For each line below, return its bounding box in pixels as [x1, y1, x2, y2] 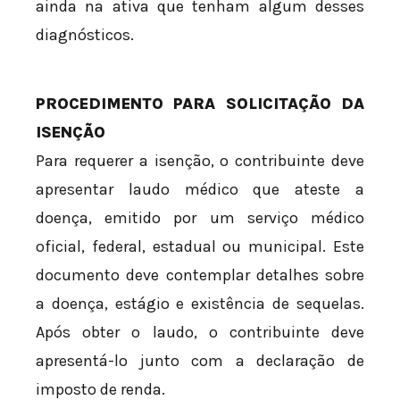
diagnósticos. [36, 25, 134, 46]
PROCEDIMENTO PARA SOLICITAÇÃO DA [36, 94, 364, 114]
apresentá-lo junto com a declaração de [36, 351, 364, 371]
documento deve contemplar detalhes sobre [36, 265, 364, 286]
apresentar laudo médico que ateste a [36, 179, 364, 200]
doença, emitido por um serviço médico [36, 208, 364, 229]
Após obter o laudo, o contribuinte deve [36, 322, 364, 343]
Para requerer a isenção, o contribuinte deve [36, 151, 364, 171]
